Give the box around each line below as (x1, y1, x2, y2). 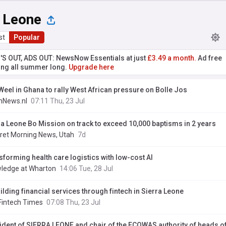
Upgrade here (69, 63, 114, 71)
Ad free (196, 54, 222, 62)
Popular (14, 33, 40, 41)
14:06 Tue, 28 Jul (60, 164, 113, 173)
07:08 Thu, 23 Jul (46, 198, 100, 206)
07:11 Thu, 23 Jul (31, 97, 85, 105)
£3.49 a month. (147, 54, 196, 62)
